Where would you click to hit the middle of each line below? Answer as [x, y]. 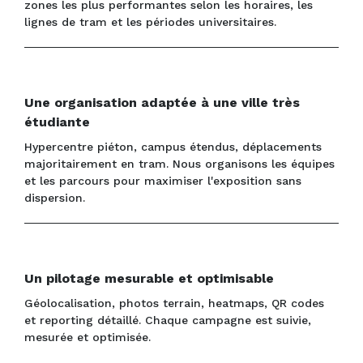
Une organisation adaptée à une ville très [162, 103]
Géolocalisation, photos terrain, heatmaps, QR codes [174, 303]
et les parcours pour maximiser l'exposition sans [163, 181]
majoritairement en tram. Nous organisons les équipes [179, 164]
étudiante [57, 122]
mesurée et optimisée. [88, 337]
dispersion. [55, 198]
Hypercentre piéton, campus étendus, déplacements [173, 147]
